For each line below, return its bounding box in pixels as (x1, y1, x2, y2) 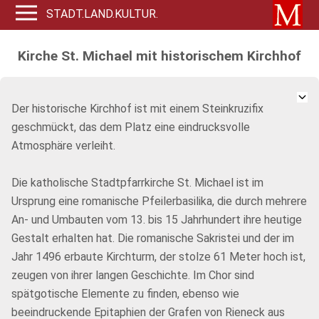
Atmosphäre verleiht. (11, 139, 115, 152)
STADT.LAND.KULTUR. (46, 7, 159, 21)
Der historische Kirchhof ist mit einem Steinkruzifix (11, 102, 263, 115)
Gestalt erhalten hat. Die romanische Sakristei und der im (11, 231, 294, 245)
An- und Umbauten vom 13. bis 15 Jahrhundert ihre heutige (11, 213, 302, 226)
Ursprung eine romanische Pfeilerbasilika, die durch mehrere (11, 194, 307, 208)
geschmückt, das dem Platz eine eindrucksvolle (11, 120, 250, 134)
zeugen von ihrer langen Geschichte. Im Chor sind (11, 268, 254, 282)
